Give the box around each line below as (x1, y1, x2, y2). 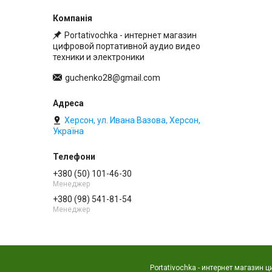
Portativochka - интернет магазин (64, 30, 197, 40)
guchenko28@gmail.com (65, 72, 160, 83)
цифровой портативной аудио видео (53, 41, 200, 51)
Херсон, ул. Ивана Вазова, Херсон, (64, 115, 200, 125)
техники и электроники (53, 52, 144, 62)
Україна (53, 126, 84, 136)
